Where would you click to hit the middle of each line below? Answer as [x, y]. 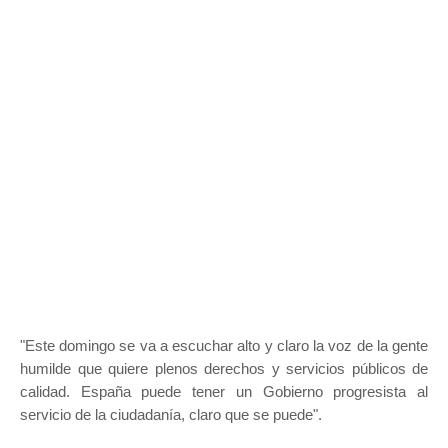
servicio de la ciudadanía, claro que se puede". [171, 415]
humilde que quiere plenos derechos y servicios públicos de [224, 369]
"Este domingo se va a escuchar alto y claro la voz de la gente [224, 346]
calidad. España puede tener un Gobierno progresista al [224, 392]
